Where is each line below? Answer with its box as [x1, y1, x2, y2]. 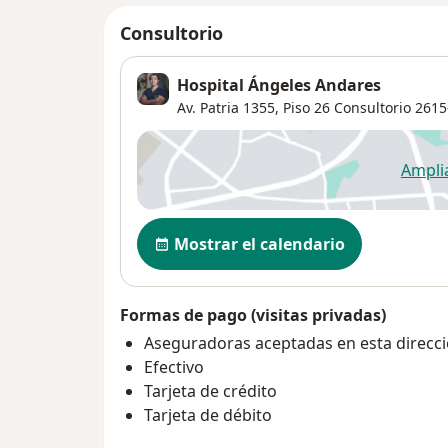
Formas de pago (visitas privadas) [120, 303, 386, 326]
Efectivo [144, 355, 204, 378]
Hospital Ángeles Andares [177, 73, 381, 96]
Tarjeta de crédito [144, 379, 277, 402]
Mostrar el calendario [174, 232, 345, 255]
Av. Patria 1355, [177, 97, 279, 117]
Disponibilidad [136, 215, 261, 240]
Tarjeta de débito [144, 403, 272, 426]
